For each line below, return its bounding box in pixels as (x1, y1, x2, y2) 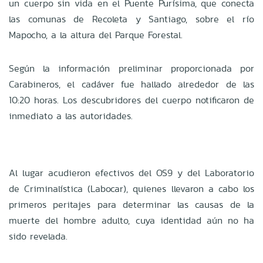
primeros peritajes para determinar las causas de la (9, 197, 254, 211)
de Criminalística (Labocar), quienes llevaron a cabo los (9, 181, 254, 195)
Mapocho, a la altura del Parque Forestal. (9, 28, 183, 42)
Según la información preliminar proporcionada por (9, 61, 254, 75)
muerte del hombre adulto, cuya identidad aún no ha (9, 213, 254, 227)
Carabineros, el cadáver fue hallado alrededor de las (9, 77, 254, 91)
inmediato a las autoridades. (9, 109, 133, 123)
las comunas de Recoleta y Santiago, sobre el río (9, 12, 254, 26)
